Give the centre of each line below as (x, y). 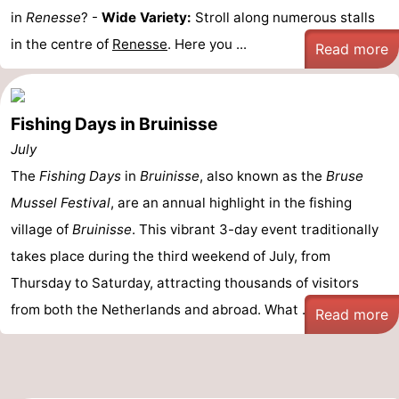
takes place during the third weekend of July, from (171, 256)
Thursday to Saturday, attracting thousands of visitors (185, 283)
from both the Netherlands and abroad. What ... (162, 309)
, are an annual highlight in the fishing (231, 203)
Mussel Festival (61, 203)
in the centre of (61, 44)
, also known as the (263, 176)
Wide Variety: (147, 17)
